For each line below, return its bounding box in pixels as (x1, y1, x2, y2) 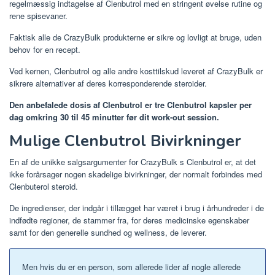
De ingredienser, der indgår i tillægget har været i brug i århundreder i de (9, 201, 264, 214)
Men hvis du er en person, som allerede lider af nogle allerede (22, 260, 241, 273)
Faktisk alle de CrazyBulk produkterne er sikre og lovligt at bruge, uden (9, 31, 261, 43)
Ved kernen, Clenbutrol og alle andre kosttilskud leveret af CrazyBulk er (9, 64, 263, 77)
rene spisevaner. (9, 9, 68, 21)
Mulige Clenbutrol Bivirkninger (9, 130, 241, 152)
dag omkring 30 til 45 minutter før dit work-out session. (9, 110, 219, 123)
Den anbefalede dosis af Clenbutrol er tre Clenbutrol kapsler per (9, 98, 252, 110)
